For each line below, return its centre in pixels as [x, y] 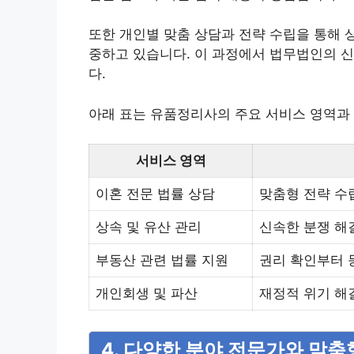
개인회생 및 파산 [147, 294]
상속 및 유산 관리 [149, 227]
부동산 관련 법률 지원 [162, 260]
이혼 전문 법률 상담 [155, 194]
